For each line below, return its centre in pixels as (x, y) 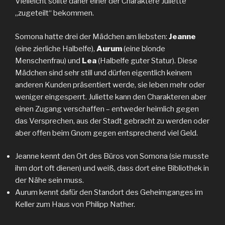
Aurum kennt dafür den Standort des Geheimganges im (109, 192)
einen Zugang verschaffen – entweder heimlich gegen (107, 109)
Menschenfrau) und (48, 61)
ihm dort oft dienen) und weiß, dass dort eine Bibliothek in (112, 168)
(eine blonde (144, 48)
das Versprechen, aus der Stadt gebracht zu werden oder (112, 121)
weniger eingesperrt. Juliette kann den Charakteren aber (111, 97)
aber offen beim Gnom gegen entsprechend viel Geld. (106, 133)
